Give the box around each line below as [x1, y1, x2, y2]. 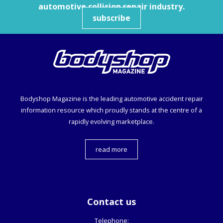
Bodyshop [20, 94, 51, 104]
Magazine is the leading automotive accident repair [50, 94, 203, 104]
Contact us [87, 196, 136, 208]
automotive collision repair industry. [38, 1, 185, 12]
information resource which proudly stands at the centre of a [21, 106, 202, 115]
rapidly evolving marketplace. [69, 117, 154, 126]
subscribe [93, 12, 130, 24]
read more [96, 145, 127, 154]
